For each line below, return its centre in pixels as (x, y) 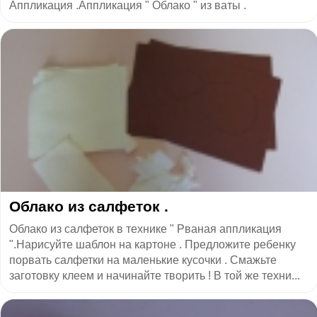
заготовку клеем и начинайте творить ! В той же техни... (155, 275)
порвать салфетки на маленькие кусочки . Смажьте (143, 260)
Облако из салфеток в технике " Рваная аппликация (145, 229)
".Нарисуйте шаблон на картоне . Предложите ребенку (152, 244)
